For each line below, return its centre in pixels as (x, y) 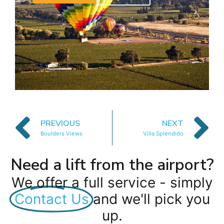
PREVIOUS (60, 124)
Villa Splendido (163, 134)
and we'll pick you (151, 199)
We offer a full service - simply (112, 182)
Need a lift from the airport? (112, 164)
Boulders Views (61, 134)
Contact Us (51, 199)
